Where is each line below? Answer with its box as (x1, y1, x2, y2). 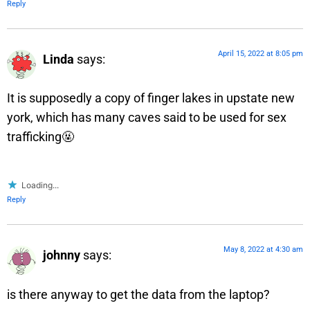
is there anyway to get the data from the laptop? (7, 286, 270, 302)
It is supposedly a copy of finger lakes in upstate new (7, 91, 295, 106)
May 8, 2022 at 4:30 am (224, 245, 303, 255)
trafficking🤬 (7, 129, 74, 145)
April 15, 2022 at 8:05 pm (218, 48, 303, 58)
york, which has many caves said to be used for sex (7, 110, 286, 125)
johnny (43, 248, 80, 263)
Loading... (21, 180, 59, 191)
